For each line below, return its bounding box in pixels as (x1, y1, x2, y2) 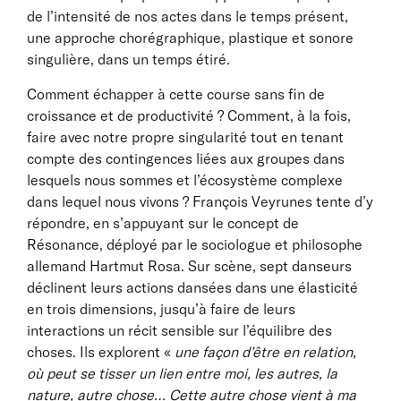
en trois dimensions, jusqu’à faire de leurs (27, 300, 295, 318)
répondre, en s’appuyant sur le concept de (27, 214, 299, 232)
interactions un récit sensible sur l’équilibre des (27, 321, 332, 339)
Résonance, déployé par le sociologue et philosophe (27, 235, 363, 253)
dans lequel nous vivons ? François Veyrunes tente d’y (27, 192, 373, 210)
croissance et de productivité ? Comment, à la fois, (27, 107, 351, 124)
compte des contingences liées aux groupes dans (27, 149, 345, 167)
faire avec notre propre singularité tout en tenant (27, 128, 344, 146)
